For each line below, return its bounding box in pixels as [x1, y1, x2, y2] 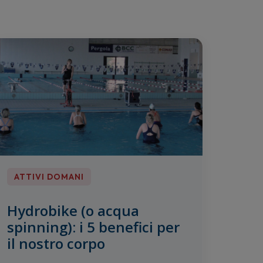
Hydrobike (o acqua [7, 201, 140, 221]
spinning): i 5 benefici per [7, 217, 180, 237]
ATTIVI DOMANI [14, 171, 85, 183]
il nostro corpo [7, 234, 106, 254]
